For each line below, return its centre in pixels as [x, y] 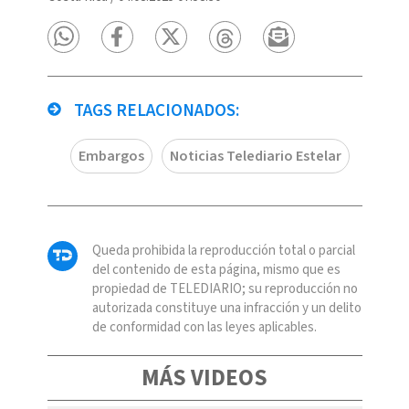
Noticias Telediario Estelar [255, 156]
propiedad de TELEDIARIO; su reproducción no [225, 288]
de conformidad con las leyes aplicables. [204, 327]
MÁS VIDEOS [204, 378]
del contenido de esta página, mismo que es [216, 269]
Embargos [111, 156]
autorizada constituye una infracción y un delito [226, 308]
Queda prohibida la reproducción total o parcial [223, 250]
